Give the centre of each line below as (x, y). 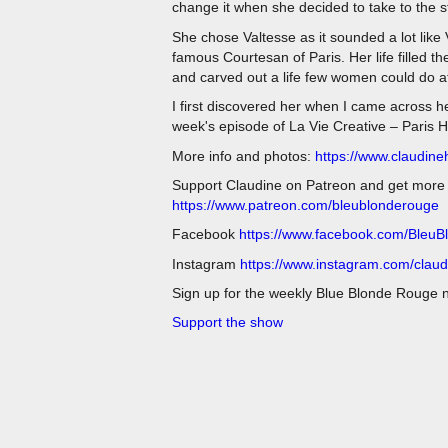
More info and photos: (241, 155)
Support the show (227, 322)
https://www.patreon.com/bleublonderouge (305, 204)
